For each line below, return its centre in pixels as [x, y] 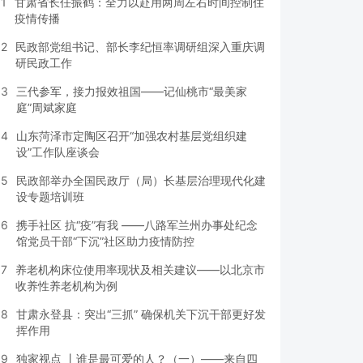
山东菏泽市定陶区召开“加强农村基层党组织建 [132, 136]
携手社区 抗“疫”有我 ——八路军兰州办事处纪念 [137, 225]
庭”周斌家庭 [47, 107]
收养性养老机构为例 [66, 286]
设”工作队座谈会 [58, 152]
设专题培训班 [50, 196]
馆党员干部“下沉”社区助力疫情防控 [105, 241]
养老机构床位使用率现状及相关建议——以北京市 [140, 269]
